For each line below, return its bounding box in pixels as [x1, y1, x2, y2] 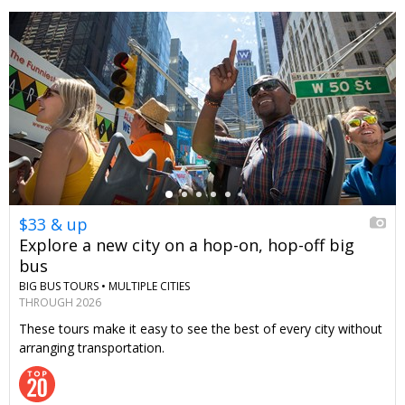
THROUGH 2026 [19, 295, 101, 311]
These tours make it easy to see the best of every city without [19, 320, 382, 338]
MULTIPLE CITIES [108, 278, 190, 295]
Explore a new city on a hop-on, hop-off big [19, 233, 354, 256]
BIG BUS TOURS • [19, 278, 106, 295]
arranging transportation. [19, 339, 165, 357]
